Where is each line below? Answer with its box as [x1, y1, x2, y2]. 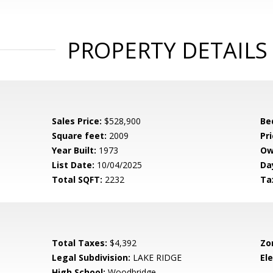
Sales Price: [52, 115, 102, 127]
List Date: [52, 159, 95, 171]
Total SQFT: [52, 174, 103, 185]
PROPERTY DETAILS [66, 35, 268, 65]
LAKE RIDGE [130, 252, 182, 263]
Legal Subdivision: [52, 252, 131, 263]
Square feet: [52, 130, 107, 141]
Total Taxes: [52, 237, 108, 249]
